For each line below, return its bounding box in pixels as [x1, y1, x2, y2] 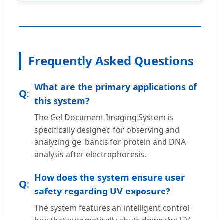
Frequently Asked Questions [28, 52, 193, 69]
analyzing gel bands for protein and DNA [34, 136, 186, 147]
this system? [34, 94, 90, 107]
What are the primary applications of [34, 81, 197, 93]
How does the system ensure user [34, 171, 185, 183]
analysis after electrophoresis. [34, 148, 146, 160]
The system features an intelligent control [34, 202, 190, 213]
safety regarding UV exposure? [34, 185, 170, 197]
